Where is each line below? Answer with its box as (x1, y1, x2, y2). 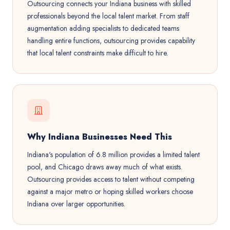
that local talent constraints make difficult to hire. (27, 48, 168, 58)
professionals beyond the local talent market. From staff (27, 11, 189, 21)
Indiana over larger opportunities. (27, 199, 125, 209)
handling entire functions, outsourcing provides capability (27, 35, 195, 46)
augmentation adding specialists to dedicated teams (27, 23, 179, 33)
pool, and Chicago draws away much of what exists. (27, 162, 182, 172)
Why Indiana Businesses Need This (27, 131, 172, 143)
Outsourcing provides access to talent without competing (27, 174, 195, 184)
